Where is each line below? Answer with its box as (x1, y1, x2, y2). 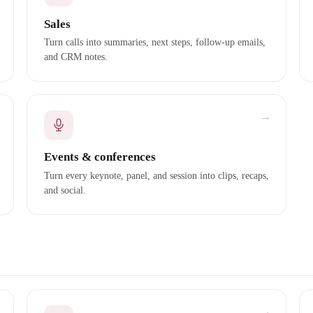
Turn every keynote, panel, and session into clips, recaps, (43, 169, 269, 181)
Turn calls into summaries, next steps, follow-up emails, (43, 36, 265, 48)
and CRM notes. (43, 51, 108, 63)
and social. (43, 184, 86, 196)
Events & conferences (43, 150, 156, 164)
